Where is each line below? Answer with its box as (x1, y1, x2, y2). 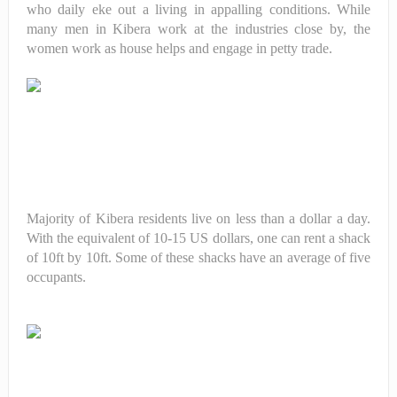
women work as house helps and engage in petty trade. (26, 40, 336, 56)
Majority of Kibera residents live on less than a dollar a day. (26, 210, 371, 226)
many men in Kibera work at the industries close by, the (26, 20, 371, 36)
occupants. (26, 269, 86, 284)
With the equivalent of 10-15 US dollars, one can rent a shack (26, 230, 371, 245)
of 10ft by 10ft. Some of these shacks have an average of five (26, 249, 371, 265)
